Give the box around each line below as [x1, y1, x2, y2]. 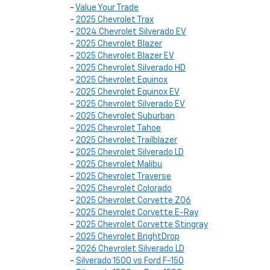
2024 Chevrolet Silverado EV [76, 28, 186, 36]
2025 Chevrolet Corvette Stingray [76, 221, 208, 229]
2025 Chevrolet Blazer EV [76, 52, 174, 60]
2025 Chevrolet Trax [76, 16, 154, 24]
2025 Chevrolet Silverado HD [76, 64, 186, 72]
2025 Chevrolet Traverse [76, 172, 171, 181]
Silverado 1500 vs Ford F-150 [76, 257, 184, 265]
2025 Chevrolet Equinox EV [76, 88, 180, 96]
